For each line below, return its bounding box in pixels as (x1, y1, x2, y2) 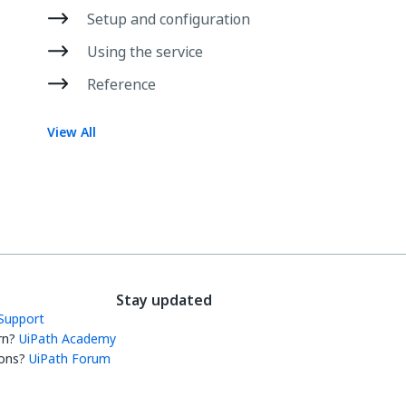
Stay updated (116, 289, 212, 311)
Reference (87, 73, 156, 95)
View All (47, 122, 96, 141)
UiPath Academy (19, 329, 116, 348)
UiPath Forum (29, 349, 111, 368)
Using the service (87, 41, 203, 63)
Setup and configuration (87, 8, 250, 30)
